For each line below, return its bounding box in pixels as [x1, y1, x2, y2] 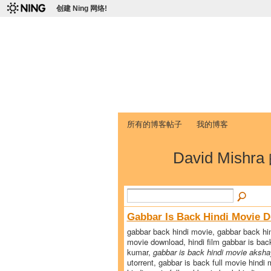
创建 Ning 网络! [56, 4, 107, 13]
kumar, [126, 246, 153, 258]
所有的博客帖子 [126, 118, 182, 129]
